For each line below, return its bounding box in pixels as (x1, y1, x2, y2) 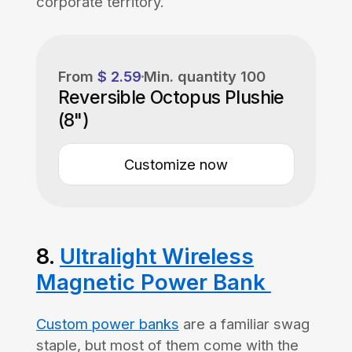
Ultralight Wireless (59, 242, 254, 269)
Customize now (124, 155, 228, 173)
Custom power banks (35, 314, 179, 332)
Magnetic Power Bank (35, 268, 271, 295)
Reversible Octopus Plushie (57, 86, 284, 108)
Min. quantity (143, 67, 240, 85)
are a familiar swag (178, 314, 310, 332)
